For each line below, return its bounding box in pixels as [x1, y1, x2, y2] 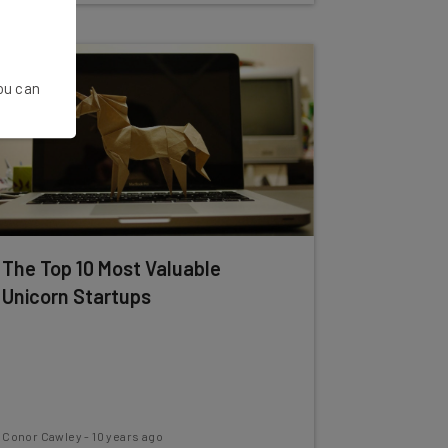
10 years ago [92, 429, 163, 443]
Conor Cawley [2, 429, 82, 443]
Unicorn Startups [2, 284, 152, 308]
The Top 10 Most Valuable [2, 256, 222, 280]
